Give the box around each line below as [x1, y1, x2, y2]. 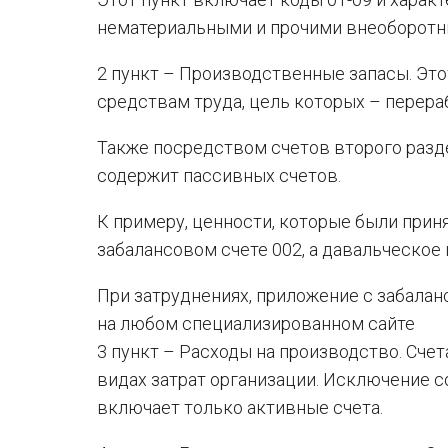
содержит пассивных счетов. [97, 165, 341, 186]
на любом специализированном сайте [97, 313, 415, 334]
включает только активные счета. [97, 397, 383, 418]
